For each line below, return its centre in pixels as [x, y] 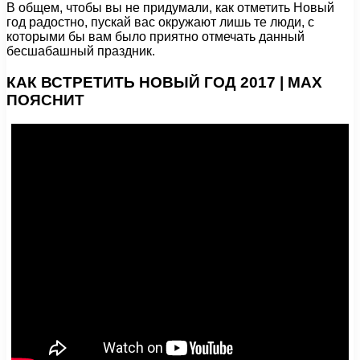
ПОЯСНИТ [45, 100]
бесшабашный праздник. [81, 51]
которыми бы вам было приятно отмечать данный [155, 36]
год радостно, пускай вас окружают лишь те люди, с [160, 22]
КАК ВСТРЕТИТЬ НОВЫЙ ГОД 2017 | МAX [164, 82]
